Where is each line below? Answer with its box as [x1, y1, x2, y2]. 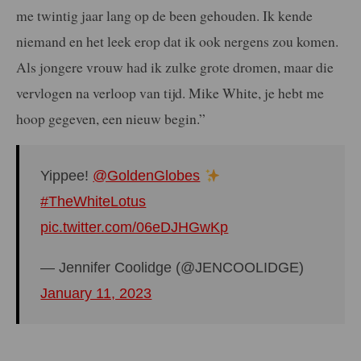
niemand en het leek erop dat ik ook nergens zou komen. [16, 31, 338, 51]
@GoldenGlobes [93, 168, 201, 185]
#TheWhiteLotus [40, 193, 147, 210]
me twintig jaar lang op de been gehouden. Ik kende [16, 5, 313, 25]
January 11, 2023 [40, 285, 152, 302]
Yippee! [40, 168, 93, 185]
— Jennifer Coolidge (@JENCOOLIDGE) [40, 259, 305, 276]
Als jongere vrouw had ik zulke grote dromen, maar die [16, 56, 334, 77]
